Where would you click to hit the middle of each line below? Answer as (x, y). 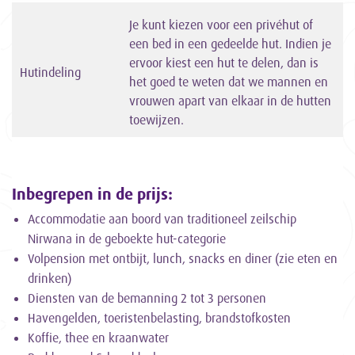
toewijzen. (157, 120)
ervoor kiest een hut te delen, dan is (224, 63)
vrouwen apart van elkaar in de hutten (230, 101)
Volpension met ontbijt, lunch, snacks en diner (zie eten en (183, 259)
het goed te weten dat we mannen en (229, 82)
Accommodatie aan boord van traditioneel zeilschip (162, 219)
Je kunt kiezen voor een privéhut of (221, 25)
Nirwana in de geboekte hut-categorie (127, 239)
